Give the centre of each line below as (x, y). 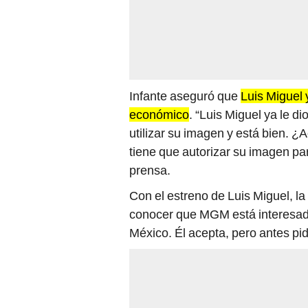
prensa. (150, 170)
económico (159, 114)
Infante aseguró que (185, 96)
